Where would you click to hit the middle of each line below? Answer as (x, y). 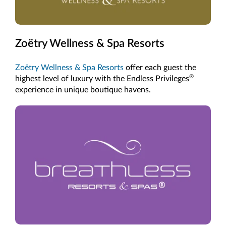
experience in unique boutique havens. (83, 90)
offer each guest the (160, 67)
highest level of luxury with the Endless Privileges (102, 78)
